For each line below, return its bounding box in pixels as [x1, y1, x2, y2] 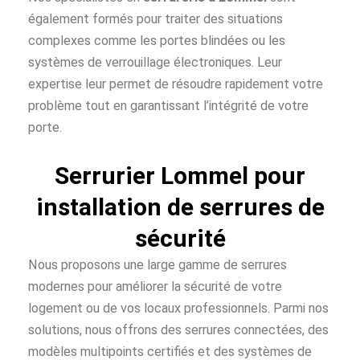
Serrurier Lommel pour [55, 161, 305, 190]
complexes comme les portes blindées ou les [28, 33, 285, 49]
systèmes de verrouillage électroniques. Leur [28, 55, 282, 71]
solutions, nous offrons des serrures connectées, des [28, 321, 329, 337]
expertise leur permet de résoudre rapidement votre [28, 76, 323, 92]
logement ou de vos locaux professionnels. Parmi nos [28, 300, 329, 316]
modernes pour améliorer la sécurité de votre [28, 278, 282, 294]
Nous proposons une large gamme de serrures [28, 256, 287, 272]
